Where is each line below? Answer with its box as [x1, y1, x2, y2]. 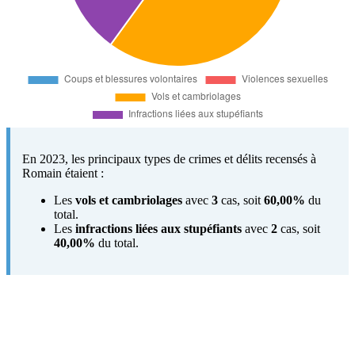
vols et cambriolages [75, 193, 182, 207]
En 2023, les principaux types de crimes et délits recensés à [22, 151, 316, 166]
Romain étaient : [22, 166, 104, 180]
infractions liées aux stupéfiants [75, 221, 242, 235]
